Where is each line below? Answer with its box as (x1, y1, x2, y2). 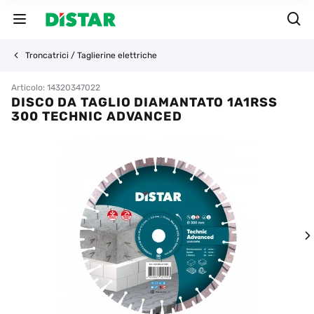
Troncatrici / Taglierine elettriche (25, 50, 157, 60)
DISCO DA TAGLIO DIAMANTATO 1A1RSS (11, 95, 278, 110)
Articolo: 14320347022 (11, 83, 100, 93)
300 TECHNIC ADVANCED (11, 109, 182, 124)
